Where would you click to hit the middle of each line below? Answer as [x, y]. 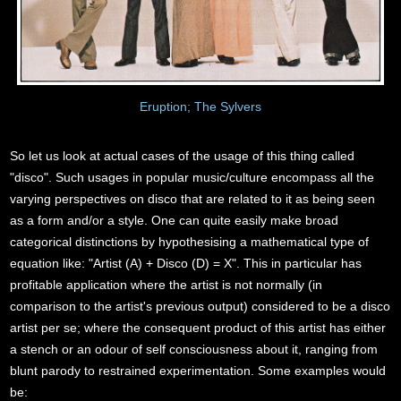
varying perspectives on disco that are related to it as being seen [193, 198]
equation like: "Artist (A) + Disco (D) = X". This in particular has [186, 263]
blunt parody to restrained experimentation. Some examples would [198, 370]
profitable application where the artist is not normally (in [166, 284]
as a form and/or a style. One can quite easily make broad [175, 220]
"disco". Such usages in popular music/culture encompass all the [192, 177]
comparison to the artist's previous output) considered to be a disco [200, 306]
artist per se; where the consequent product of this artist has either [198, 327]
